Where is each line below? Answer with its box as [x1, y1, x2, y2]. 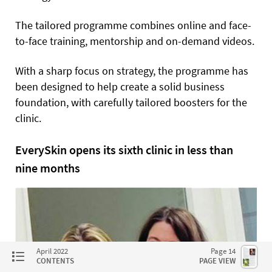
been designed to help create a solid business [15, 79, 225, 93]
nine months [15, 160, 80, 175]
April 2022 [36, 246, 68, 256]
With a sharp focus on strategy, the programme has [15, 63, 248, 78]
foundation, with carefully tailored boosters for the [15, 95, 247, 109]
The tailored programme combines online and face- [15, 18, 251, 32]
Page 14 [211, 246, 236, 256]
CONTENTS [36, 256, 74, 266]
